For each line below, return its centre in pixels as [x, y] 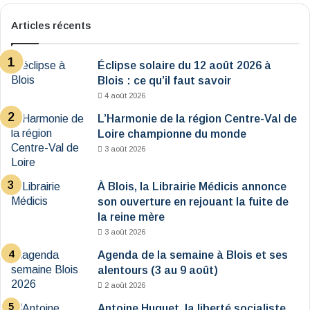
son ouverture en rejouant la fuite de [193, 202]
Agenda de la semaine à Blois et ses [193, 255]
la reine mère [131, 217]
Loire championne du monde [172, 134]
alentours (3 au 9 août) [158, 271]
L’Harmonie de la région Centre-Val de [197, 119]
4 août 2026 [125, 96]
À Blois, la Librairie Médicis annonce [192, 187]
